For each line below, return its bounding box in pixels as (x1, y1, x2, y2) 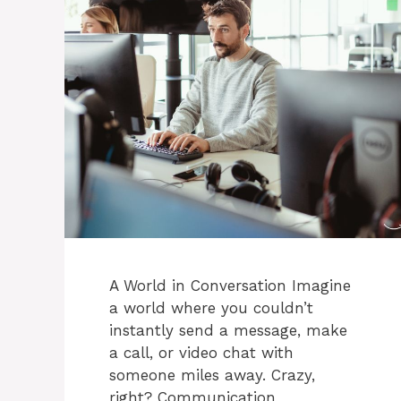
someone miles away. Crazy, (109, 366, 315, 385)
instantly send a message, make (109, 321, 347, 340)
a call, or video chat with (109, 344, 294, 363)
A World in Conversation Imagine (109, 277, 351, 295)
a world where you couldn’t (109, 299, 313, 318)
